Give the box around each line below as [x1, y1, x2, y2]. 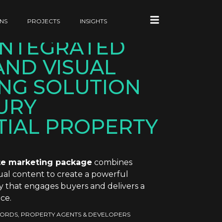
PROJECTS [27, 17, 60, 25]
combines [92, 158, 132, 167]
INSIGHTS [80, 17, 108, 25]
